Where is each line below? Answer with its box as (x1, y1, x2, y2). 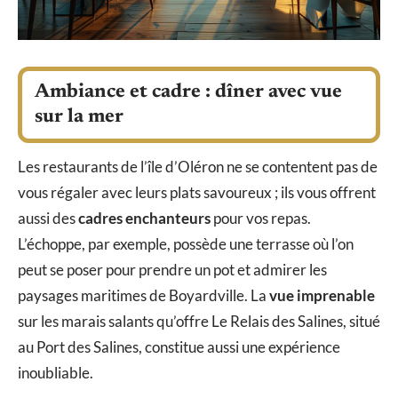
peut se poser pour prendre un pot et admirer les (18, 260, 327, 280)
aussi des (18, 209, 78, 228)
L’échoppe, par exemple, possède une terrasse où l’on (18, 235, 354, 254)
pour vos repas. (211, 209, 311, 228)
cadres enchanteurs (78, 209, 211, 228)
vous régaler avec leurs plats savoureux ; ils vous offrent (18, 183, 376, 203)
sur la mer (35, 107, 123, 128)
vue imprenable (269, 286, 375, 306)
